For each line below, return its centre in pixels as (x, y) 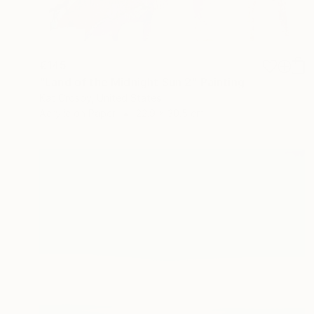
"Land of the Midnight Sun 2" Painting (142, 82)
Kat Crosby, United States (100, 97)
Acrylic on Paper (77, 113)
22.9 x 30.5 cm (170, 113)
